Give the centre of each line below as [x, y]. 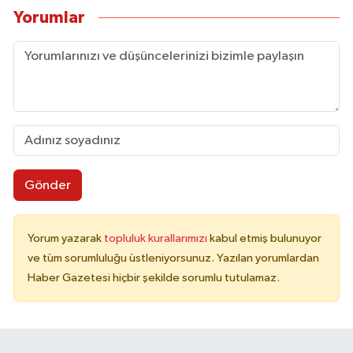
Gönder [47, 185]
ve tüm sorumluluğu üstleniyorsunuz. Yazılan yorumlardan [173, 258]
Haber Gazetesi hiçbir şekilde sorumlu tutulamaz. [154, 278]
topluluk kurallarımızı [157, 239]
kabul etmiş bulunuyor [266, 239]
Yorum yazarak [66, 239]
